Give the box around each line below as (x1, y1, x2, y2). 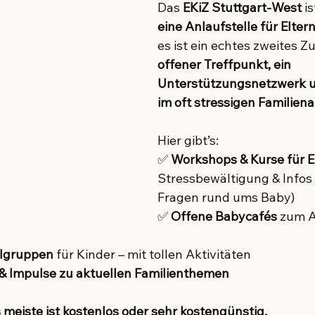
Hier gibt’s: (157, 132, 219, 148)
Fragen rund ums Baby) (157, 189, 295, 205)
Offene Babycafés (171, 208, 277, 224)
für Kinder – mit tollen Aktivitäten (53, 246, 251, 262)
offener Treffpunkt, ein (157, 56, 294, 72)
